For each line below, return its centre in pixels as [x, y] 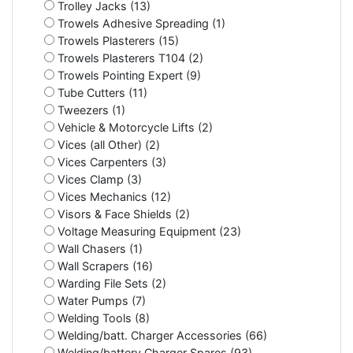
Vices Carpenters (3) [110, 162]
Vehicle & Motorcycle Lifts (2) [134, 127]
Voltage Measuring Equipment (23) [148, 231]
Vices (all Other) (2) [107, 144]
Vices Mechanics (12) [113, 196]
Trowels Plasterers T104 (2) [129, 58]
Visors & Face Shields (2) [122, 214]
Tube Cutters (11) [101, 92]
